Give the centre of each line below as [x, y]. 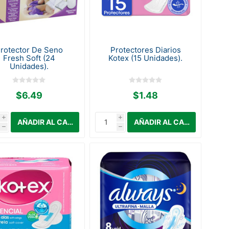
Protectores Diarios [145, 50]
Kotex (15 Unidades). [146, 58]
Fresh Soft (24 [29, 58]
